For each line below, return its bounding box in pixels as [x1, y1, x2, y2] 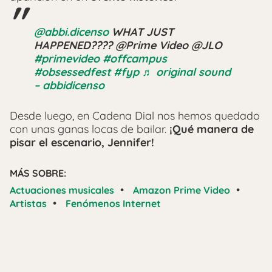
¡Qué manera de [166, 121, 254, 136]
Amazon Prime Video [133, 183, 230, 196]
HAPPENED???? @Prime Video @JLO [34, 38, 222, 52]
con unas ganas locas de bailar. [10, 121, 166, 136]
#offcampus [103, 51, 167, 66]
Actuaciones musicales [10, 183, 114, 196]
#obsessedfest [34, 64, 110, 79]
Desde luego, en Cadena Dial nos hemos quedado [10, 108, 260, 123]
